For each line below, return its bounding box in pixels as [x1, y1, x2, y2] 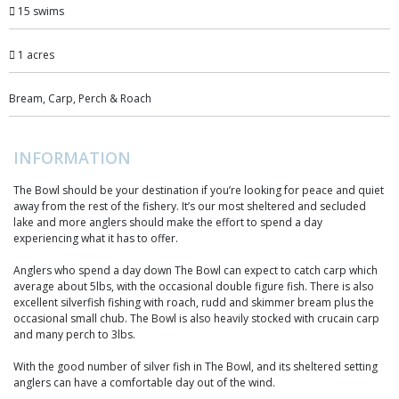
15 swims [15, 3, 64, 19]
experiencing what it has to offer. [13, 230, 178, 246]
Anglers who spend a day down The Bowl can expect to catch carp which [13, 262, 378, 278]
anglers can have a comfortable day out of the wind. [13, 374, 275, 390]
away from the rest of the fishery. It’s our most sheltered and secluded [13, 198, 366, 214]
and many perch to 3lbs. [13, 326, 135, 342]
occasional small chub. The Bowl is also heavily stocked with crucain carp [13, 310, 379, 326]
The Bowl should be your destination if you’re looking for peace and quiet [13, 182, 384, 198]
